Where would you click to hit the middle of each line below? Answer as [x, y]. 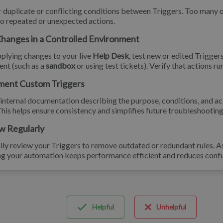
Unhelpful [171, 207]
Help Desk [111, 56]
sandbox [60, 65]
